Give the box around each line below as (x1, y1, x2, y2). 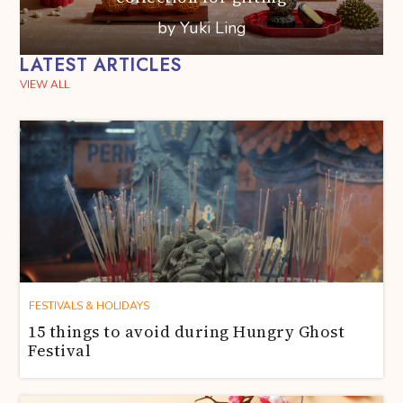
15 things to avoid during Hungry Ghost (28, 320, 345, 343)
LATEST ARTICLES (19, 52, 182, 78)
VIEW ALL (20, 77, 70, 92)
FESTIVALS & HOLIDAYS (29, 299, 150, 313)
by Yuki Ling (157, 17, 246, 39)
